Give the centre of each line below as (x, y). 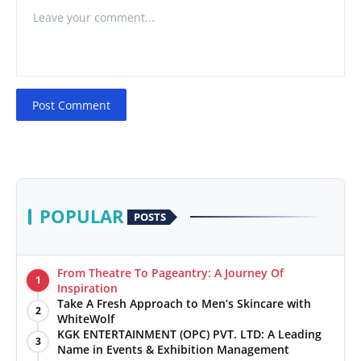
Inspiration (87, 288)
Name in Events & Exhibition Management (173, 350)
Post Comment (72, 105)
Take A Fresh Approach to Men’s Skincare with (184, 304)
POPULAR (82, 217)
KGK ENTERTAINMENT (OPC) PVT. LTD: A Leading (189, 334)
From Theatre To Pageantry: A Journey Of (170, 273)
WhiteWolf (87, 319)
